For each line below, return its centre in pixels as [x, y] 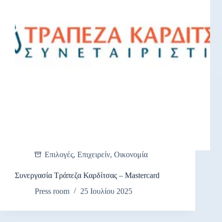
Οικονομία [131, 154]
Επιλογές [59, 154]
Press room [52, 191]
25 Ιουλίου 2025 [106, 191]
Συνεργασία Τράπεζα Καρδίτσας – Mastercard [89, 175]
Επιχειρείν [94, 154]
